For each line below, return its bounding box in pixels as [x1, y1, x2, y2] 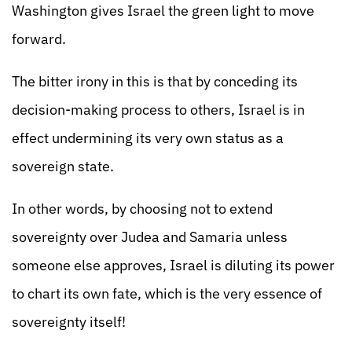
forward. [12, 30, 66, 48]
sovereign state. [12, 157, 114, 175]
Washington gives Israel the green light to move [12, 2, 314, 20]
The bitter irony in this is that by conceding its [12, 72, 298, 90]
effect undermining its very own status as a [12, 129, 284, 147]
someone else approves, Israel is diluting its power [12, 256, 335, 274]
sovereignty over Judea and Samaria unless [12, 228, 288, 246]
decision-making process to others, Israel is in [12, 101, 305, 119]
